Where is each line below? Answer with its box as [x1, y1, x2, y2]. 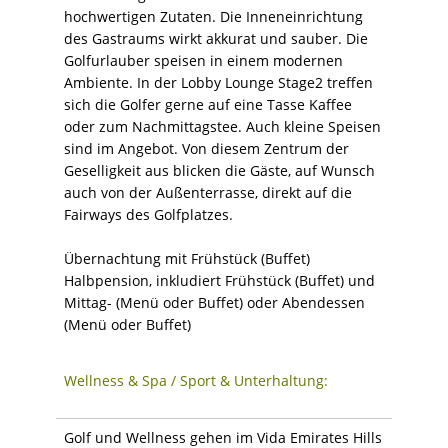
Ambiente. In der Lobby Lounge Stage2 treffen [64, 72, 373, 92]
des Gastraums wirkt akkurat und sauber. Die [64, 28, 368, 48]
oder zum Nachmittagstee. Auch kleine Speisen [64, 116, 381, 136]
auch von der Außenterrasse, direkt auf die [64, 182, 352, 202]
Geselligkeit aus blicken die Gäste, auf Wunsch [64, 160, 375, 180]
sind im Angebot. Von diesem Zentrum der [64, 138, 349, 158]
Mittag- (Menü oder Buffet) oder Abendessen [64, 292, 365, 312]
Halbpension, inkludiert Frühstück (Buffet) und [64, 270, 375, 290]
